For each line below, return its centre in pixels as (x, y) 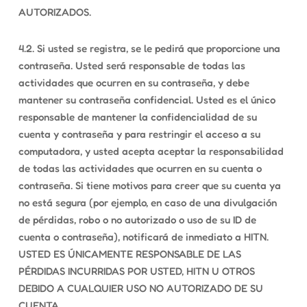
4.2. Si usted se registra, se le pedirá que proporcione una (149, 48)
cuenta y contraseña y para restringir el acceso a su (139, 134)
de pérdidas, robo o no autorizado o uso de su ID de (137, 220)
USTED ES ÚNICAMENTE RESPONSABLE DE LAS (130, 254)
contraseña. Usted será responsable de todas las (132, 65)
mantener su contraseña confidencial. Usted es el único (147, 100)
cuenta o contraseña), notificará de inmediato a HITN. (143, 237)
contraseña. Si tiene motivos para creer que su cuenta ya (149, 185)
